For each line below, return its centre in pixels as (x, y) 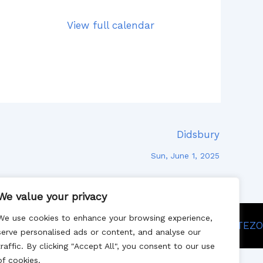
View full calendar (110, 26)
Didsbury (198, 135)
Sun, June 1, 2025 (185, 156)
